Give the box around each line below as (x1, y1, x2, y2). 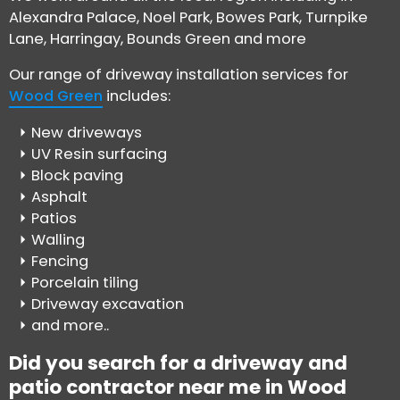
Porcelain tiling (31, 271, 138, 293)
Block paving (31, 164, 123, 186)
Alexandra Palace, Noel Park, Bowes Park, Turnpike (9, 6, 368, 28)
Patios (31, 207, 77, 229)
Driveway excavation (31, 293, 184, 314)
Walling (31, 229, 85, 250)
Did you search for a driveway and (9, 349, 347, 378)
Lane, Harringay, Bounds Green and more (9, 28, 306, 49)
